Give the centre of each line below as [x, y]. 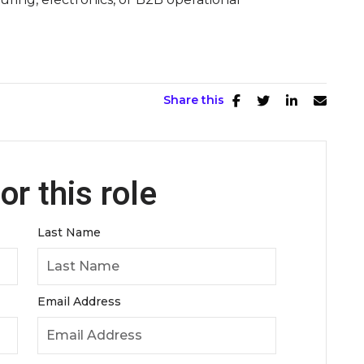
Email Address [79, 301]
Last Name [69, 232]
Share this [193, 100]
